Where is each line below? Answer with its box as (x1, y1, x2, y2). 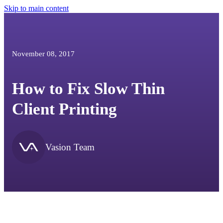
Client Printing (12, 100, 117, 118)
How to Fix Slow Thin (12, 79, 165, 98)
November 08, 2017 (12, 49, 75, 58)
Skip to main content (4, 4, 69, 12)
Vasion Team (45, 141, 95, 152)
